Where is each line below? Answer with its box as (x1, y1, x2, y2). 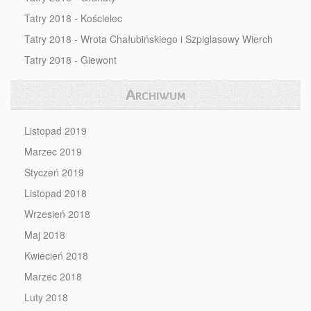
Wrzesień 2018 (24, 207, 90, 221)
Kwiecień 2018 (24, 249, 88, 262)
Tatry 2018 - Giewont (24, 53, 117, 67)
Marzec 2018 (24, 269, 82, 283)
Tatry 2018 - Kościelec (24, 11, 122, 25)
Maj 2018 (24, 228, 65, 242)
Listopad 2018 (24, 186, 87, 200)
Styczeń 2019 (24, 165, 84, 179)
